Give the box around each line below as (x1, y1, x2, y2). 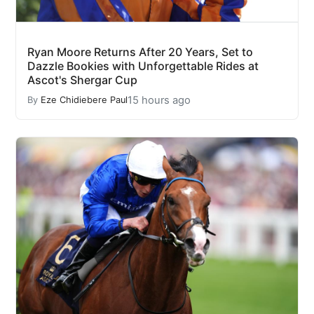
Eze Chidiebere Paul (41, 95, 128, 106)
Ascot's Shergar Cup (27, 72, 137, 87)
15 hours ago (128, 93, 191, 107)
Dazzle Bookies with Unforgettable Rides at (27, 58, 259, 73)
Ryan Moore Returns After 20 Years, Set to (27, 44, 253, 59)
